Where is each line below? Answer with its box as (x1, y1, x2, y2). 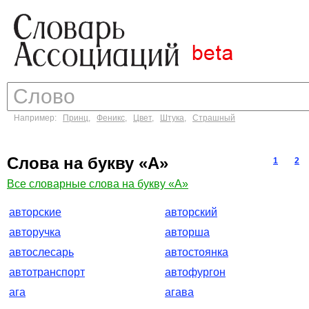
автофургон (165, 266, 226, 278)
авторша (165, 226, 210, 238)
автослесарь (9, 246, 74, 258)
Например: (14, 113, 63, 123)
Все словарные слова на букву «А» (7, 178, 188, 190)
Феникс (97, 113, 125, 123)
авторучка (9, 226, 61, 238)
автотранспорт (9, 266, 85, 278)
